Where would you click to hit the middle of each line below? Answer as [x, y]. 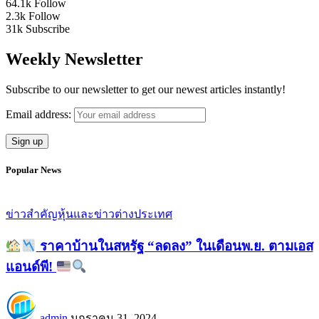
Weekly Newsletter [74, 59]
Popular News [33, 170]
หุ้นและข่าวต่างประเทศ [115, 214]
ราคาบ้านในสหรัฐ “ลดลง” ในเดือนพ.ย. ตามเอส [174, 246]
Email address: [40, 115]
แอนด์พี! [31, 267]
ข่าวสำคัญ [32, 214]
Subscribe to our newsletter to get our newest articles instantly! [146, 90]
